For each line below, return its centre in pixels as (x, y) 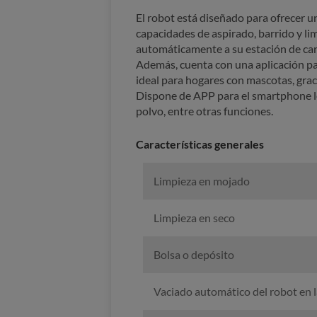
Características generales (200, 144)
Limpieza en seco (194, 218)
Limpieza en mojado (201, 181)
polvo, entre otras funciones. (204, 111)
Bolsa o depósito (194, 255)
